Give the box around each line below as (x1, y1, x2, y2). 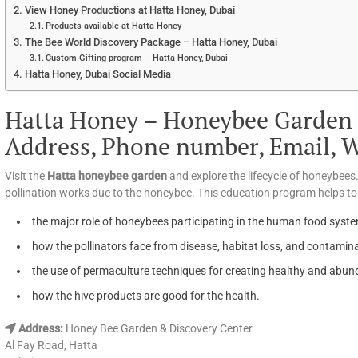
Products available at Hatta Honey (46, 19, 182, 31)
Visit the (5, 169, 47, 182)
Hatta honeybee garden (47, 169, 167, 182)
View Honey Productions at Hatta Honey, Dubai (24, 3, 235, 16)
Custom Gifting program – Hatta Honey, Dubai (46, 51, 229, 63)
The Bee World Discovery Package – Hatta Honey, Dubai (24, 35, 277, 48)
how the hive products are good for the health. (32, 288, 260, 302)
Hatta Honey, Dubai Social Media (24, 67, 171, 80)
